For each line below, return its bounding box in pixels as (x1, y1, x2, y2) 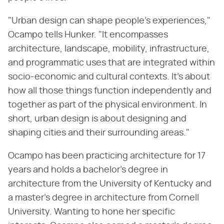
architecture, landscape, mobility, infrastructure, (8, 44, 209, 54)
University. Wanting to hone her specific (8, 207, 175, 217)
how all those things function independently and (8, 86, 211, 96)
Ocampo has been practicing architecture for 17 (8, 151, 205, 161)
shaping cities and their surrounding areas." (8, 128, 189, 138)
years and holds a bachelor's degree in (8, 165, 168, 175)
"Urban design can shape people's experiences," (8, 16, 210, 26)
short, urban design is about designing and (8, 114, 186, 124)
